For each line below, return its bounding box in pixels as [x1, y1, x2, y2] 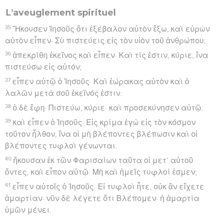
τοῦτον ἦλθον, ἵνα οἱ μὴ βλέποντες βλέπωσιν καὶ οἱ [5, 130, 198, 138]
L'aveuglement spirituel [6, 7, 116, 18]
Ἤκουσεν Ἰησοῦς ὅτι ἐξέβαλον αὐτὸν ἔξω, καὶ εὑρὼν [13, 25, 210, 33]
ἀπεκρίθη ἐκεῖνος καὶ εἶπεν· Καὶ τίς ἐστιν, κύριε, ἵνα [13, 51, 209, 59]
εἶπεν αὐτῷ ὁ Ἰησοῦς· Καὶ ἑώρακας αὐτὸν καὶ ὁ [12, 77, 190, 86]
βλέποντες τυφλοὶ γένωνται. [5, 142, 117, 150]
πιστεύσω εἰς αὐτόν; [5, 63, 82, 71]
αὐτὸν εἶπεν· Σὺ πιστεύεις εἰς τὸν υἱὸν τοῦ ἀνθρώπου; [5, 36, 206, 45]
